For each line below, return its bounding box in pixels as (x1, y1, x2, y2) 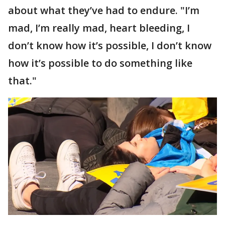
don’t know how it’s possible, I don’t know (8, 39, 211, 53)
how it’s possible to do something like (8, 56, 192, 70)
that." (8, 74, 37, 88)
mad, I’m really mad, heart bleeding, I (8, 21, 190, 35)
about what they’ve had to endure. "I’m (8, 4, 199, 18)
